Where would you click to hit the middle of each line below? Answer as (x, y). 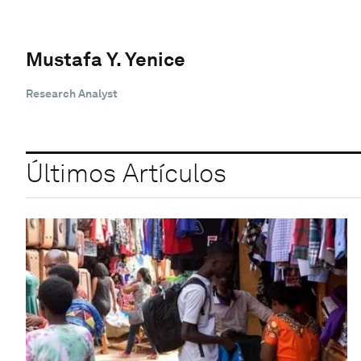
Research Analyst (72, 93)
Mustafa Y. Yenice (106, 59)
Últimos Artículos (126, 173)
